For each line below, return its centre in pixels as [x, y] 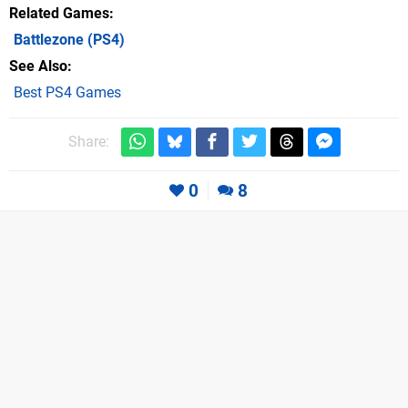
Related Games [59, 13]
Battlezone [49, 39]
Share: [88, 142]
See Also [38, 66]
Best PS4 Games [67, 92]
